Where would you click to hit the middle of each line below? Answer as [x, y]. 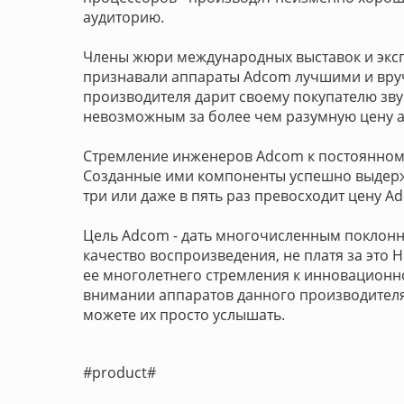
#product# [119, 372]
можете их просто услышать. [184, 315]
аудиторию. [124, 17]
